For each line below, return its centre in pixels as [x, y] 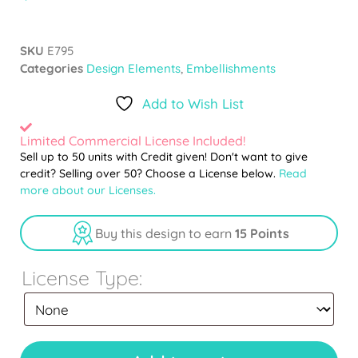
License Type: [82, 278]
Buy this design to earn [165, 233]
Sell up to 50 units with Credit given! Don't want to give [164, 157]
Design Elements [133, 69]
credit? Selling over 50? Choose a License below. [149, 174]
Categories [52, 69]
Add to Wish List [193, 104]
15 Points [262, 233]
